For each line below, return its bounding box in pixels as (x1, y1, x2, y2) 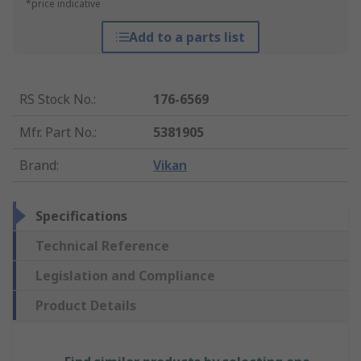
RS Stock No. (19, 90, 93, 109)
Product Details (35, 297, 136, 315)
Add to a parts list (128, 28, 245, 47)
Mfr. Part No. (19, 123, 94, 142)
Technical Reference (35, 237, 169, 255)
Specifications (35, 207, 127, 226)
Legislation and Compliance (35, 267, 215, 285)
